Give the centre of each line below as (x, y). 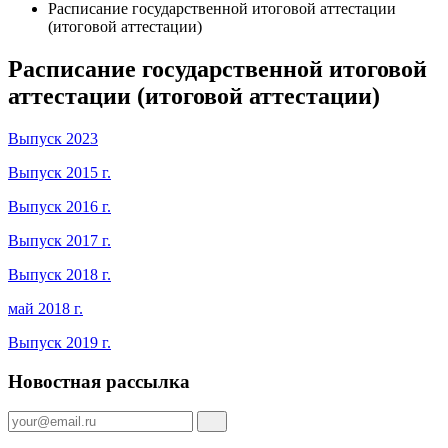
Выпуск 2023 (53, 138)
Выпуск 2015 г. (59, 172)
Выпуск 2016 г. (59, 206)
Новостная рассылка (99, 381)
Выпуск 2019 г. (59, 342)
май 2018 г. (45, 308)
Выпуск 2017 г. (59, 240)
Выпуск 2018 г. (59, 274)
